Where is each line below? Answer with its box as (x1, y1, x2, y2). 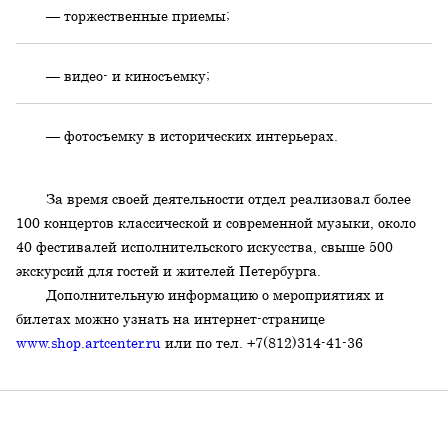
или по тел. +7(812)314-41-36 (161, 334, 364, 351)
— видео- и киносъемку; (46, 67, 211, 84)
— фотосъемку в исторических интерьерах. (46, 127, 339, 144)
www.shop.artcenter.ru (16, 334, 162, 351)
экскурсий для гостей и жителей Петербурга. (16, 262, 322, 279)
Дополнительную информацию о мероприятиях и (46, 286, 385, 303)
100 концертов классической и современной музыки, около (16, 214, 417, 231)
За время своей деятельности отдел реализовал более (46, 190, 412, 207)
